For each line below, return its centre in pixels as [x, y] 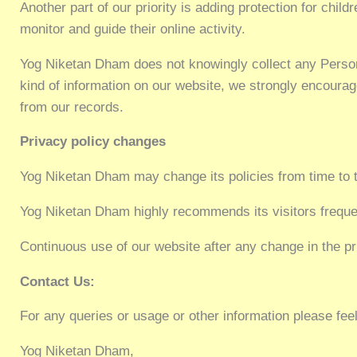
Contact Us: [58, 281]
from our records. [72, 107]
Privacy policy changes [93, 142]
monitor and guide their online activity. [133, 29]
